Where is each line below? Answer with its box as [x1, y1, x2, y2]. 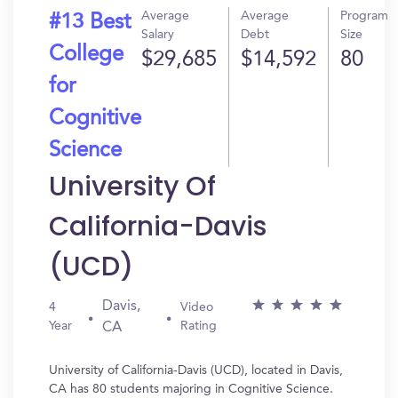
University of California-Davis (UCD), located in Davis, [49, 364, 343, 377]
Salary [141, 28, 174, 41]
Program [340, 10, 388, 22]
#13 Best [49, 12, 131, 34]
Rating [179, 320, 217, 332]
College [49, 44, 123, 66]
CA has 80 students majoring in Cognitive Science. [49, 383, 333, 395]
